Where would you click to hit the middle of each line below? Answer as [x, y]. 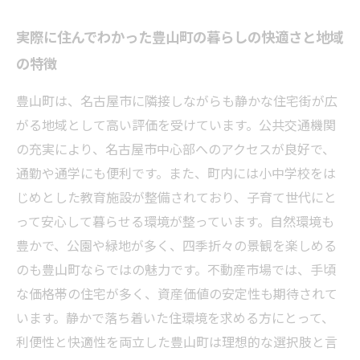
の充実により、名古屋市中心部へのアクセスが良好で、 [176, 149]
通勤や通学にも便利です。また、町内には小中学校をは [176, 173]
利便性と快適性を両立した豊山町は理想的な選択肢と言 [177, 342]
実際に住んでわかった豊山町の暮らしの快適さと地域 [180, 37]
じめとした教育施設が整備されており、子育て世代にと [176, 197]
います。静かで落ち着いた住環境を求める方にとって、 [175, 317]
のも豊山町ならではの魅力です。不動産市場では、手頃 [176, 269]
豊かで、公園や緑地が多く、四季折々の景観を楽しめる [176, 245]
